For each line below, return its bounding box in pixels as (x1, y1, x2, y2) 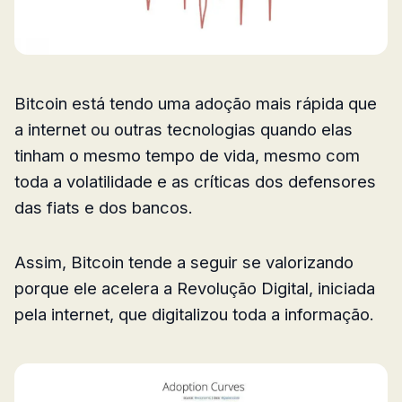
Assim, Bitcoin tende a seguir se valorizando (14, 251, 354, 272)
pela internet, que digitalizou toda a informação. (14, 303, 374, 324)
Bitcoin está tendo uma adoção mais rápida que (14, 92, 377, 113)
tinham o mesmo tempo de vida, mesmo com (14, 144, 360, 165)
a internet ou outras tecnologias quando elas (14, 118, 353, 139)
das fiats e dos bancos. (14, 197, 193, 217)
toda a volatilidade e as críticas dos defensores (14, 170, 376, 191)
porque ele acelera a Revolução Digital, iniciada (14, 277, 375, 298)
